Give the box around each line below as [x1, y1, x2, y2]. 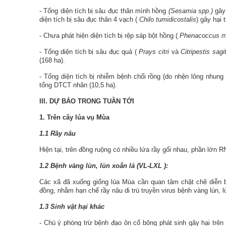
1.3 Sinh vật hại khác [39, 203, 104, 210]
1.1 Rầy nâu [39, 130, 76, 137]
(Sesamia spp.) [168, 7, 213, 15]
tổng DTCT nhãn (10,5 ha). [39, 81, 117, 89]
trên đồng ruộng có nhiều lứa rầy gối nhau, [66, 146, 191, 153]
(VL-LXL [137, 162, 162, 169]
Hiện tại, [39, 146, 66, 153]
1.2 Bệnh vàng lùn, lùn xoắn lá [39, 162, 135, 169]
